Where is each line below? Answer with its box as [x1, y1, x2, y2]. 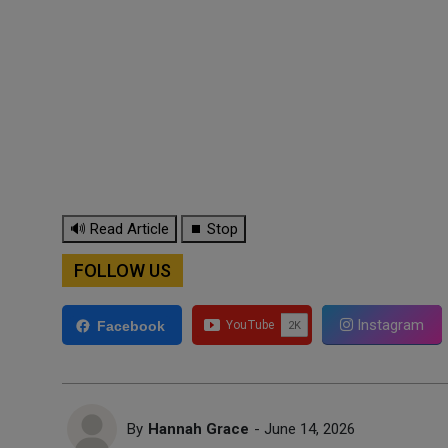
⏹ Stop [189, 220, 238, 238]
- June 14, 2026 [254, 420, 355, 438]
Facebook [97, 317, 165, 334]
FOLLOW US [74, 260, 171, 281]
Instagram [353, 316, 424, 334]
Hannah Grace [148, 420, 249, 438]
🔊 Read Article [70, 220, 169, 238]
